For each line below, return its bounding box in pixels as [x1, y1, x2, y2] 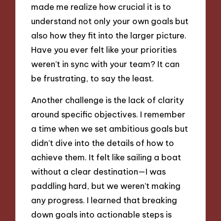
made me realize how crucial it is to [31, 1, 172, 12]
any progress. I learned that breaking [31, 195, 178, 206]
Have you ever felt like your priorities [31, 44, 177, 55]
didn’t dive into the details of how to [31, 138, 175, 148]
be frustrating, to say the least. [31, 73, 154, 83]
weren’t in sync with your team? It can [31, 58, 180, 69]
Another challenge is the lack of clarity [31, 95, 184, 106]
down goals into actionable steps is [31, 209, 172, 220]
